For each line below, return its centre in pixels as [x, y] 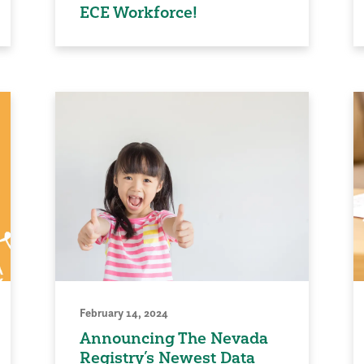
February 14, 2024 [124, 313]
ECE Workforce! [139, 13]
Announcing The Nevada [174, 338]
